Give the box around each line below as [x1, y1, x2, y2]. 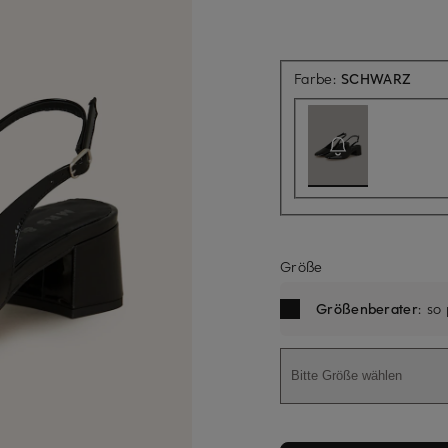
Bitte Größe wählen [291, 368, 402, 384]
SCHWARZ [341, 68, 412, 88]
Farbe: [294, 68, 342, 88]
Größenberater [316, 298, 418, 318]
